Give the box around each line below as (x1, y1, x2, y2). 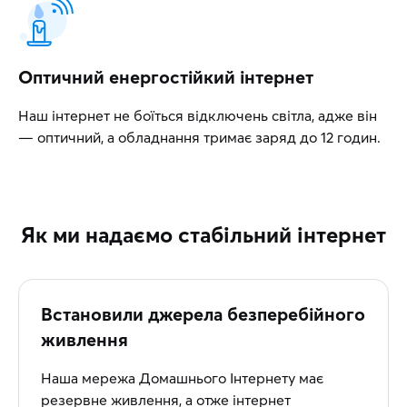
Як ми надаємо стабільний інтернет (21, 222, 386, 248)
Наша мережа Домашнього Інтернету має (41, 369, 323, 387)
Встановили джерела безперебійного (41, 303, 365, 325)
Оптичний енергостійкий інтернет (18, 65, 313, 88)
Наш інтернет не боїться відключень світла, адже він (18, 106, 377, 124)
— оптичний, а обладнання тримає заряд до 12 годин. (18, 128, 381, 146)
